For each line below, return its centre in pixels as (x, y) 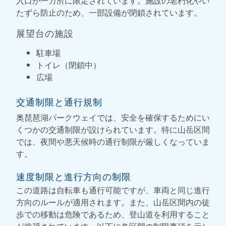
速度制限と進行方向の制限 (74, 176)
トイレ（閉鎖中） (69, 65)
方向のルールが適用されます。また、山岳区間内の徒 (113, 202)
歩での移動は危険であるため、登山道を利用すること (113, 214)
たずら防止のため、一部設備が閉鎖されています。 (109, 12)
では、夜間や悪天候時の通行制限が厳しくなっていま (113, 141)
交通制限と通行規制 (59, 101)
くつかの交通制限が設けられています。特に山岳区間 (113, 129)
